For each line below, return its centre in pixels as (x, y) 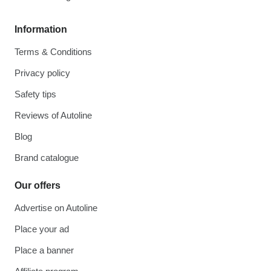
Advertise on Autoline (56, 208)
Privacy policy (42, 73)
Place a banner (44, 250)
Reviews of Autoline (53, 115)
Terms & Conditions (53, 52)
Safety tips (35, 94)
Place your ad (42, 229)
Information (41, 29)
